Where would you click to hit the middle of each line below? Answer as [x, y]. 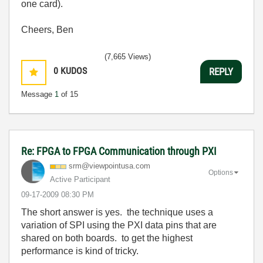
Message [38, 94]
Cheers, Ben [47, 30]
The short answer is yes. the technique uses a [117, 212]
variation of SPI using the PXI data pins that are [119, 225]
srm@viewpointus [99, 166]
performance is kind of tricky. [80, 251]
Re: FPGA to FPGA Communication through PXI [119, 151]
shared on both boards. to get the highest [107, 238]
